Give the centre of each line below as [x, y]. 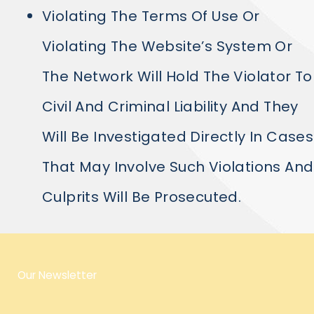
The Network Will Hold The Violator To [177, 76]
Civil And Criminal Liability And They [170, 107]
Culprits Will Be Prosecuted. [144, 197]
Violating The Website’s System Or [168, 46]
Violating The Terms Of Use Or [151, 16]
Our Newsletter [57, 275]
